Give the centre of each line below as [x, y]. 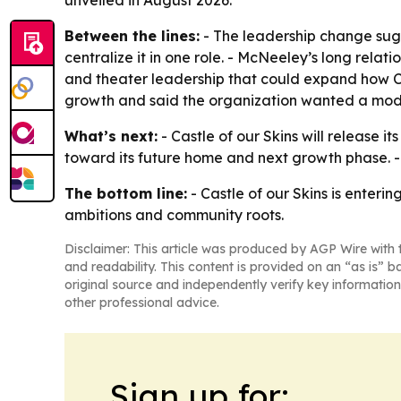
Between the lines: [132, 36]
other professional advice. [142, 303]
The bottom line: [126, 193]
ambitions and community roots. [174, 215]
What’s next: [111, 136]
